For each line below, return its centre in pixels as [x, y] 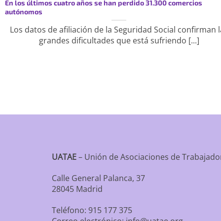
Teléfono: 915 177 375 [92, 210]
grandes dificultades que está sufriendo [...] [119, 40]
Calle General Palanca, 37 [98, 178]
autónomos [23, 11]
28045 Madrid [77, 189]
